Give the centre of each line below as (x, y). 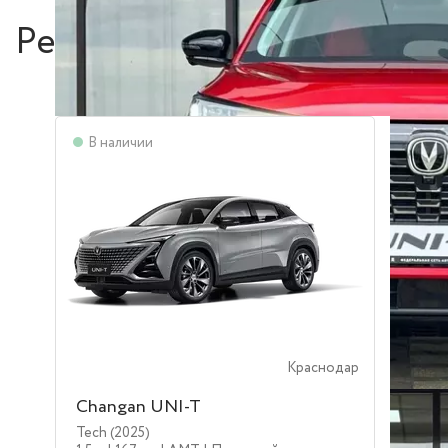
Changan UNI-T (138, 407)
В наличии (120, 143)
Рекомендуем (129, 42)
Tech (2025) (113, 433)
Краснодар (323, 368)
